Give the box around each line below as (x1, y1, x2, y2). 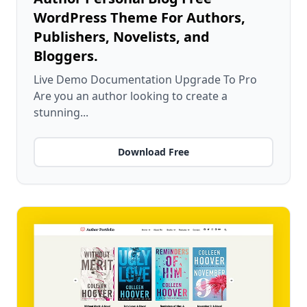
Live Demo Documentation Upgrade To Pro (34, 72, 257, 87)
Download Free (118, 145, 189, 158)
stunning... (34, 105, 88, 120)
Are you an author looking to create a (34, 88, 228, 103)
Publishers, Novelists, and (34, 27, 210, 46)
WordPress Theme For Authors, (34, 8, 245, 27)
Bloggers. (34, 47, 98, 65)
